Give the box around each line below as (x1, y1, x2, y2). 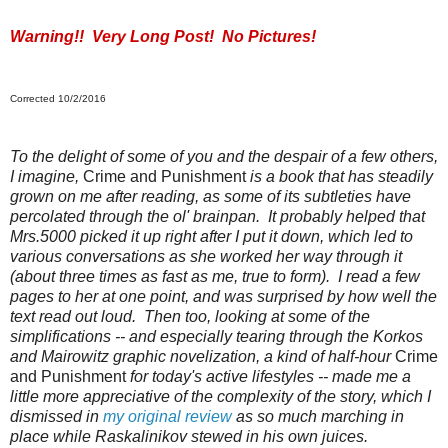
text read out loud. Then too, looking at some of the (10, 307, 370, 325)
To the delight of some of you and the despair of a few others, (10, 147, 438, 165)
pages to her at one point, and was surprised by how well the (10, 287, 437, 305)
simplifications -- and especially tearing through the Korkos (10, 327, 423, 345)
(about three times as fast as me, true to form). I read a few (10, 267, 420, 285)
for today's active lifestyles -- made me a (126, 367, 411, 385)
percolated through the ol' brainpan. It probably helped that (10, 207, 425, 225)
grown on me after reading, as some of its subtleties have (10, 187, 411, 205)
